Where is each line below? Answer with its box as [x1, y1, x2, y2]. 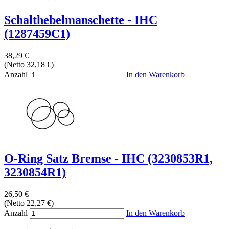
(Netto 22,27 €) [4, 198, 54, 208]
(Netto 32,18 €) [4, 60, 54, 69]
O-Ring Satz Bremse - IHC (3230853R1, [4, 151, 213, 165]
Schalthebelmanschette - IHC [4, 13, 157, 27]
